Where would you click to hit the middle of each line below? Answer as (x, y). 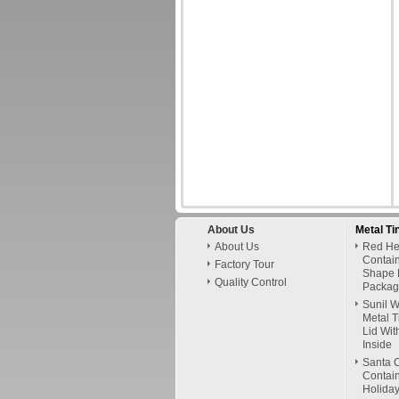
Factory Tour (244, 265)
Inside (377, 345)
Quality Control (251, 282)
